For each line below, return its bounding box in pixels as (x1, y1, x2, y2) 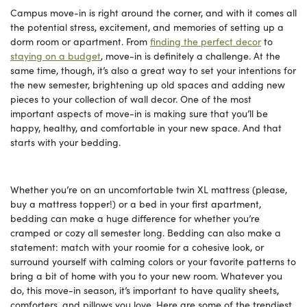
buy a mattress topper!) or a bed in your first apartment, (10, 197, 261, 211)
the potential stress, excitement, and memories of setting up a (10, 20, 284, 34)
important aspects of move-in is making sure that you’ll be (10, 106, 268, 121)
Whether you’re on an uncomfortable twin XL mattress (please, (10, 182, 287, 197)
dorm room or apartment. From (10, 34, 150, 49)
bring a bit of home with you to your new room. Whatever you (10, 269, 282, 283)
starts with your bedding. (10, 135, 123, 149)
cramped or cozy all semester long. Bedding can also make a (10, 225, 281, 240)
